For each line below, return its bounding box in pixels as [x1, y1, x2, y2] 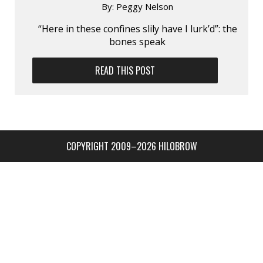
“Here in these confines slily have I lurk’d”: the [38, 22, 237, 35]
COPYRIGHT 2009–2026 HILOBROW [66, 139, 197, 153]
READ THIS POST [95, 63, 156, 77]
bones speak [109, 35, 166, 48]
